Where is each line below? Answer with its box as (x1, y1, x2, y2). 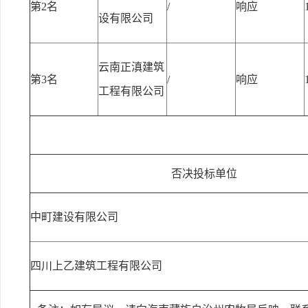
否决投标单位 (171, 168, 237, 179)
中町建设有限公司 (30, 211, 118, 223)
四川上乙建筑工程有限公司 (30, 260, 162, 272)
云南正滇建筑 (98, 61, 164, 73)
